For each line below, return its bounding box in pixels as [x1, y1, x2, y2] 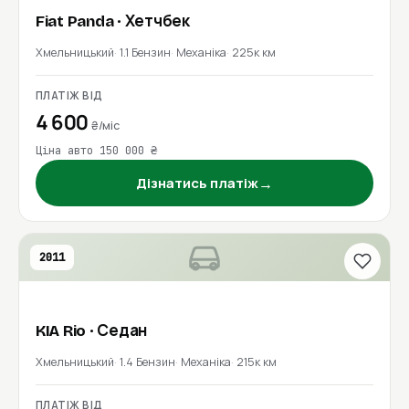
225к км [232, 45, 276, 60]
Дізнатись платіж [136, 173, 258, 193]
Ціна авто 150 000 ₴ [36, 143, 157, 158]
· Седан [89, 321, 148, 341]
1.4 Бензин [120, 354, 175, 370]
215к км [236, 354, 277, 370]
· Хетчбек [117, 12, 190, 31]
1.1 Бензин [120, 45, 171, 60]
